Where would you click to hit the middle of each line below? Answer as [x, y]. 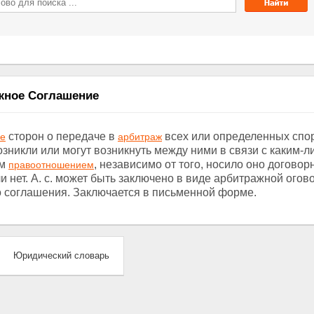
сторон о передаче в [62, 136]
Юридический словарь [61, 255]
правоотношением [51, 165]
